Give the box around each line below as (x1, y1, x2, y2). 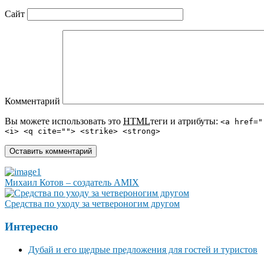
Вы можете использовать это (5, 116, 123, 127)
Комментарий (5, 96, 60, 107)
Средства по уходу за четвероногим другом (5, 199, 180, 209)
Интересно (5, 220, 58, 233)
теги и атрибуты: (150, 116, 220, 127)
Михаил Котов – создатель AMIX (5, 177, 139, 188)
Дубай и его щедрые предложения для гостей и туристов (28, 244, 258, 255)
